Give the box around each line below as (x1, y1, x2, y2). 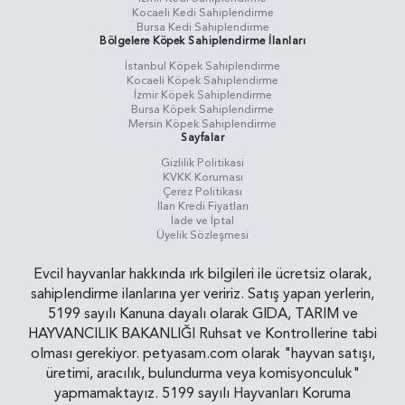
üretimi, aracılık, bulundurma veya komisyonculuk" (45, 363, 360, 384)
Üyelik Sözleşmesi (156, 227, 249, 244)
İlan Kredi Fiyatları (156, 198, 249, 215)
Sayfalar (181, 130, 224, 146)
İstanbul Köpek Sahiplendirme (125, 58, 280, 75)
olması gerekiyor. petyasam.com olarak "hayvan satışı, (30, 344, 375, 364)
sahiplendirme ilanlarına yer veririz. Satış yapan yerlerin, (31, 284, 374, 305)
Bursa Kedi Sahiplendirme (136, 19, 269, 36)
